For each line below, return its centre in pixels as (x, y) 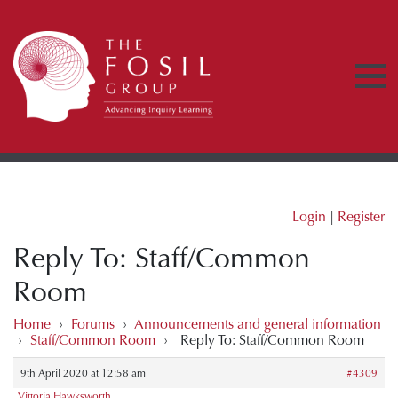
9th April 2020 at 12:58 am (83, 373)
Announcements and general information (258, 323)
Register (361, 216)
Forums (93, 323)
